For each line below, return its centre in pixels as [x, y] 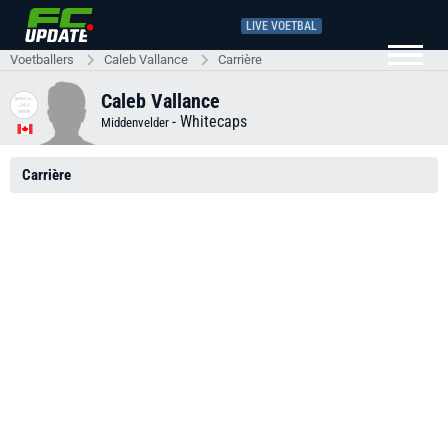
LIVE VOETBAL [281, 25]
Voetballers [42, 59]
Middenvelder [136, 122]
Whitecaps [213, 121]
